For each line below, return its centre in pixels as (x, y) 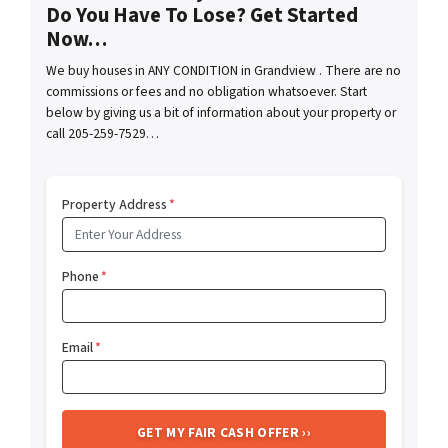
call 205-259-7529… (102, 134)
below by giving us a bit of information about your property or (221, 113)
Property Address (114, 205)
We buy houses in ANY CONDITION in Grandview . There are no (223, 71)
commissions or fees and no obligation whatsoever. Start (206, 92)
